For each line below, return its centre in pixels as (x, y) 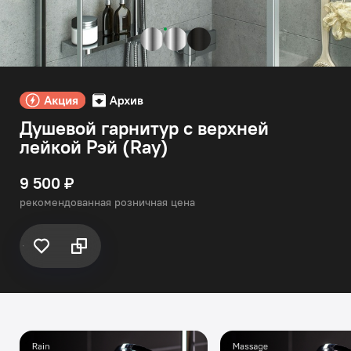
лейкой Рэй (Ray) (94, 147)
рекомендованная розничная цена (107, 203)
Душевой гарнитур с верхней (144, 128)
